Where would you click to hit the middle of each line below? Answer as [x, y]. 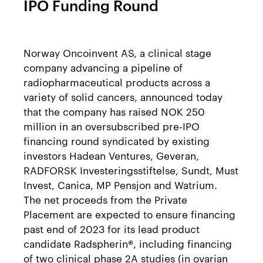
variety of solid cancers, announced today [123, 96]
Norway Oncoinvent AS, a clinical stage [117, 52]
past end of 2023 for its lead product [112, 228]
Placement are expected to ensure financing [129, 214]
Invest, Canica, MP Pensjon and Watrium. [122, 184]
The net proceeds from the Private [105, 199]
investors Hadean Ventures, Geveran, [111, 155]
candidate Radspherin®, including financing [128, 243]
